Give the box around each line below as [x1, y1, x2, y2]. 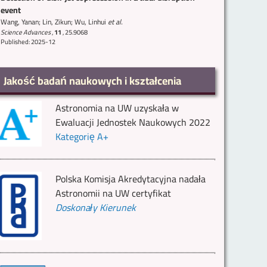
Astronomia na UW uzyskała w [55, 98, 179, 117]
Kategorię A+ [55, 127, 109, 145]
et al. [106, 14, 123, 29]
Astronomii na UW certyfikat [55, 184, 172, 202]
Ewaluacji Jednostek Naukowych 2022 [55, 113, 211, 131]
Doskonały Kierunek [55, 198, 136, 216]
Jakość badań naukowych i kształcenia [4, 70, 181, 91]
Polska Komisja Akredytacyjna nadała [55, 169, 206, 188]
